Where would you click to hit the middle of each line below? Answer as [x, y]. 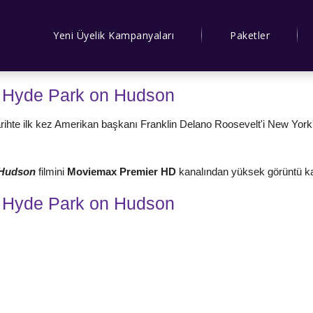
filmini [53, 171]
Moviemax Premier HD [123, 171]
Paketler [250, 35]
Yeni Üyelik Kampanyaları [114, 35]
